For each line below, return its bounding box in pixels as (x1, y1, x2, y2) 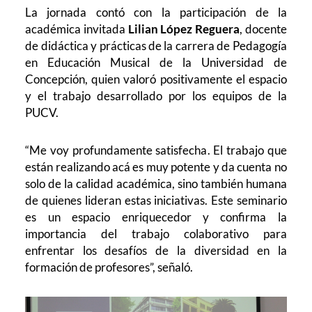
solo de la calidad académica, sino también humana (25, 175, 287, 191)
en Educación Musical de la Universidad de (25, 54, 287, 70)
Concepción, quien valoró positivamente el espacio (25, 71, 287, 86)
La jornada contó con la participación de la (25, 4, 287, 19)
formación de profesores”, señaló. (25, 259, 194, 274)
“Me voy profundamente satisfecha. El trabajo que (25, 142, 287, 157)
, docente (240, 21, 287, 36)
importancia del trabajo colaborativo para (25, 226, 287, 241)
